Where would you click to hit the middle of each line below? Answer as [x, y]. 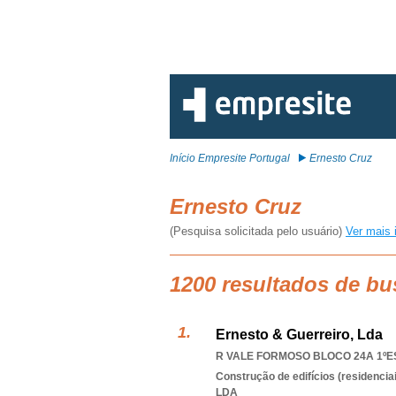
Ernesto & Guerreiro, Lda [299, 335]
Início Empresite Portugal [230, 158]
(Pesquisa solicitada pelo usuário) [258, 231]
